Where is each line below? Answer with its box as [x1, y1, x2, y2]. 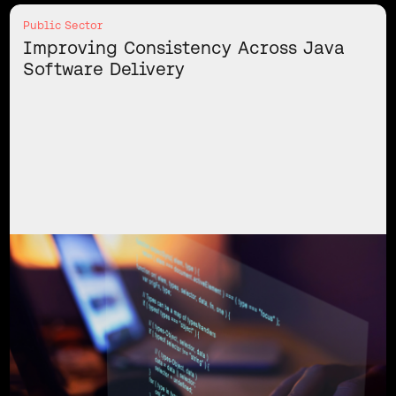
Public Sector [22, 19, 103, 33]
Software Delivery [22, 57, 185, 80]
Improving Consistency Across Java [22, 36, 345, 58]
